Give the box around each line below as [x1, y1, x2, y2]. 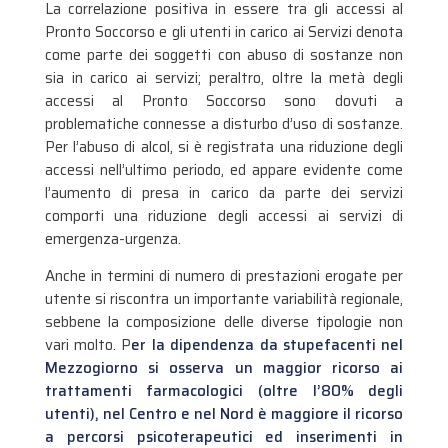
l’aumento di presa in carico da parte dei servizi [44, 180, 404, 205]
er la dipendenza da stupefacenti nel [131, 332, 404, 357]
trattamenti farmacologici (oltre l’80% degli [44, 378, 404, 403]
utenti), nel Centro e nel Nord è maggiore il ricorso [44, 401, 404, 426]
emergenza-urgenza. [44, 226, 181, 251]
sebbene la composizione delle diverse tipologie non [44, 309, 404, 334]
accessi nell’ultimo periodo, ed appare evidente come [44, 157, 404, 182]
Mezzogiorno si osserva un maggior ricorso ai [44, 355, 404, 380]
